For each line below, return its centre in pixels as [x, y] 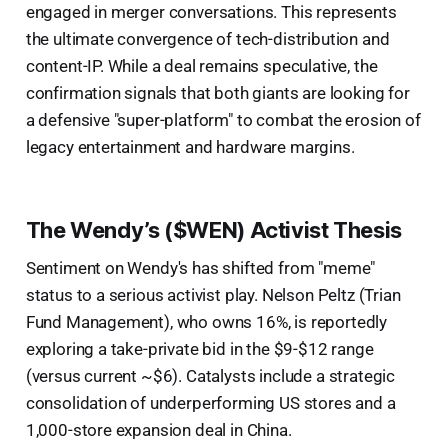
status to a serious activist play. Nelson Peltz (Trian [213, 295]
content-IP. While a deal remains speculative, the [201, 66]
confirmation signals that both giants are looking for [217, 93]
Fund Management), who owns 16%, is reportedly [206, 322]
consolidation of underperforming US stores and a [210, 403]
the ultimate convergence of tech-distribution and [207, 39]
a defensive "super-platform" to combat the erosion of [223, 120]
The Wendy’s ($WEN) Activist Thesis [213, 230]
